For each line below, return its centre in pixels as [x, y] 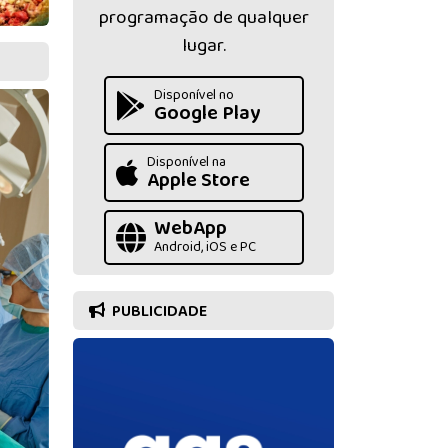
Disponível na [186, 162]
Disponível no [193, 95]
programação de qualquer [203, 18]
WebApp [190, 228]
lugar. [203, 46]
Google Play [206, 113]
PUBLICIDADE [158, 311]
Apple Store [198, 180]
